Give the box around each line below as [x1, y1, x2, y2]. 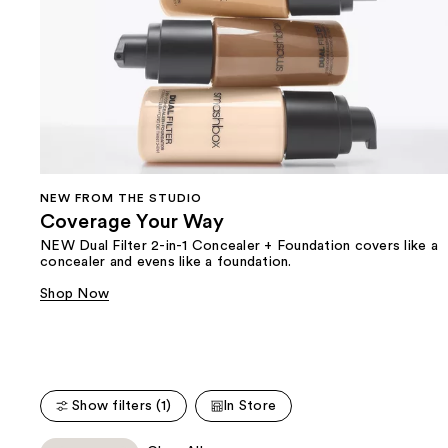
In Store [223, 398, 276, 413]
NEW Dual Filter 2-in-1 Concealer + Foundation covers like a [40, 238, 438, 253]
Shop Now [40, 286, 109, 301]
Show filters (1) [72, 398, 171, 413]
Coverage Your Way [40, 211, 225, 232]
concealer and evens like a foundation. [40, 254, 292, 269]
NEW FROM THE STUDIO [40, 191, 202, 204]
